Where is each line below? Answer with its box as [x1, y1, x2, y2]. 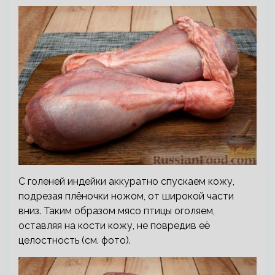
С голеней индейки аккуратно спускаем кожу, [18, 175, 234, 187]
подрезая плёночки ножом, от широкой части [18, 190, 234, 202]
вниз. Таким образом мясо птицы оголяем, [18, 204, 215, 217]
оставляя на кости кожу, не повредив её [18, 219, 210, 231]
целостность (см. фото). [18, 234, 131, 246]
